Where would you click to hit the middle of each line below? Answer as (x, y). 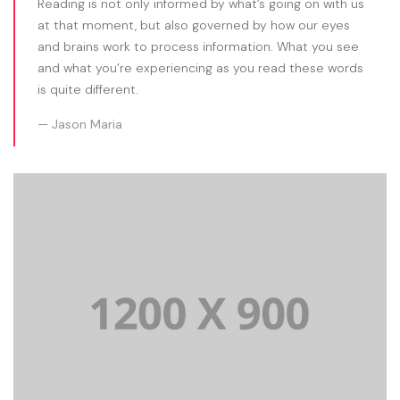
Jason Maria (87, 125)
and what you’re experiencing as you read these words (200, 68)
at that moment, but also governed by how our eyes (194, 25)
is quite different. (88, 90)
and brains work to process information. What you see (198, 47)
